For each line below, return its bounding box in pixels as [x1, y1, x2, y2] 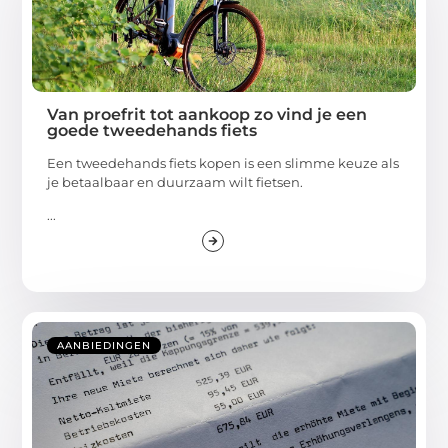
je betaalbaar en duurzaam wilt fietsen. [47, 173, 304, 190]
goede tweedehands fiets [47, 120, 258, 140]
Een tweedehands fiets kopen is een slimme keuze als [47, 154, 400, 171]
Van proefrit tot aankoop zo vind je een [47, 104, 368, 124]
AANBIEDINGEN [57, 339, 152, 353]
